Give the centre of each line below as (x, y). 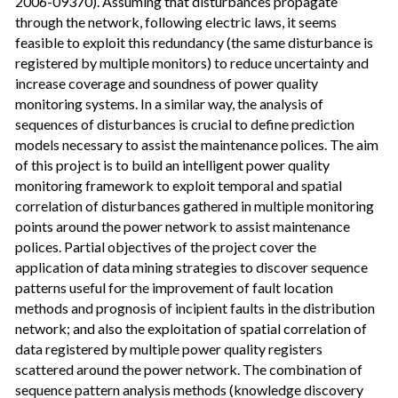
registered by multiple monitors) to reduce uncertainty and (192, 62)
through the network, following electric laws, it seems (176, 21)
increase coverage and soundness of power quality (167, 83)
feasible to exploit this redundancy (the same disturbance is (195, 42)
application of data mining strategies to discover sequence (192, 267)
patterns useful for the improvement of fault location (175, 287)
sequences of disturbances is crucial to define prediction (185, 123)
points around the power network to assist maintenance (183, 226)
